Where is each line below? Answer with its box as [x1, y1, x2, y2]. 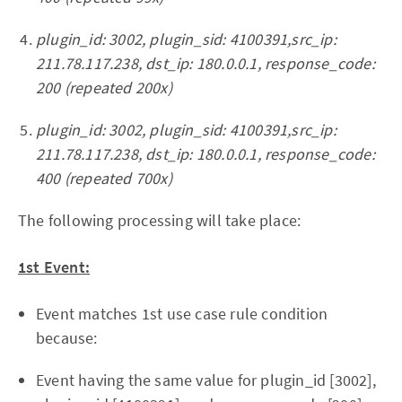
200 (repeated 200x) [36, 77, 172, 99]
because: [36, 328, 98, 349]
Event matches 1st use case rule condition [36, 303, 328, 325]
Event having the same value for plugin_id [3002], [36, 370, 376, 391]
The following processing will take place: [18, 210, 301, 232]
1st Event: [18, 257, 90, 278]
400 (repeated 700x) [36, 168, 172, 189]
